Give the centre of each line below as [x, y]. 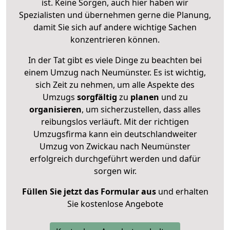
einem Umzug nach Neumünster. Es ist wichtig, [115, 72]
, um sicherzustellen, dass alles [141, 109]
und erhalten [182, 191]
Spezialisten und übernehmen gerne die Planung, [115, 15]
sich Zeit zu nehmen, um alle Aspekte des [115, 84]
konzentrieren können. [115, 39]
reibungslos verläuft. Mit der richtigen [115, 121]
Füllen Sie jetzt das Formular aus [89, 191]
